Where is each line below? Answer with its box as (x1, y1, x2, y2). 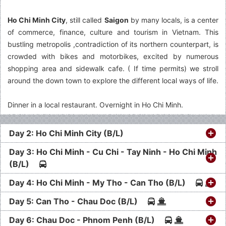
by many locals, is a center (128, 15, 218, 24)
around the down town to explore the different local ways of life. (8, 76, 218, 85)
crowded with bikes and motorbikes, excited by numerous (8, 51, 218, 61)
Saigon (104, 15, 129, 24)
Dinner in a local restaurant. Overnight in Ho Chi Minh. (8, 100, 183, 109)
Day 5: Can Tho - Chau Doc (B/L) (9, 196, 148, 206)
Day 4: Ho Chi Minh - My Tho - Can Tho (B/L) (9, 177, 196, 188)
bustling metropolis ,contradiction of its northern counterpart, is (8, 39, 218, 48)
